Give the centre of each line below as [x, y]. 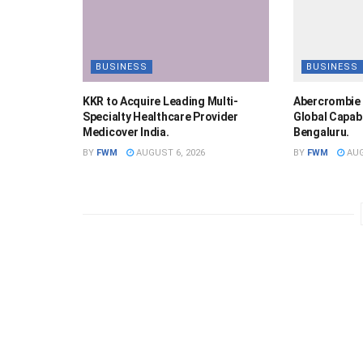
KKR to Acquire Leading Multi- [160, 101]
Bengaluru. [321, 132]
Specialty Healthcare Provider [160, 116]
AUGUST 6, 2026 [169, 152]
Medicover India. [126, 132]
